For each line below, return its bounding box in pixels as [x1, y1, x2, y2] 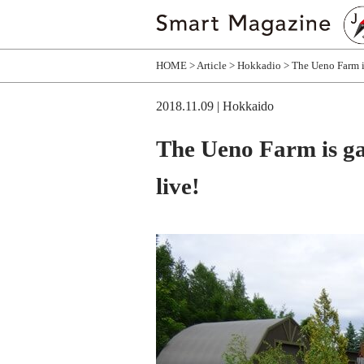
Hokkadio [237, 59, 281, 71]
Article [197, 59, 227, 71]
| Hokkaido [217, 99, 274, 113]
